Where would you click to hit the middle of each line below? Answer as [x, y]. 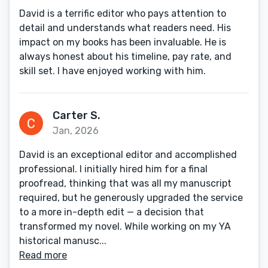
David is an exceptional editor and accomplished [128, 155]
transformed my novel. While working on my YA [125, 226]
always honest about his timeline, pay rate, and [125, 57]
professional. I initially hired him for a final [113, 169]
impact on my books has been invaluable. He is [123, 42]
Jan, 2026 [76, 131]
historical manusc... [63, 241]
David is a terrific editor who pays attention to [123, 13]
